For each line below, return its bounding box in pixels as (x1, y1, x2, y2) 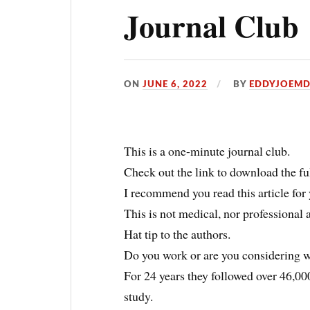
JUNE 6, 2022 (143, 80, 208, 89)
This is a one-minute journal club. (124, 142, 291, 159)
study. (124, 287, 154, 304)
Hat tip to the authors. (124, 225, 231, 242)
